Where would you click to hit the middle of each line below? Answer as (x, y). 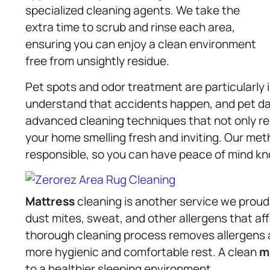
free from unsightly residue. (97, 61)
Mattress (50, 201)
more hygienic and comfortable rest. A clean (142, 252)
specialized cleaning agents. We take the (133, 11)
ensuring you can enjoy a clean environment (141, 44)
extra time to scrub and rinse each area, (130, 27)
